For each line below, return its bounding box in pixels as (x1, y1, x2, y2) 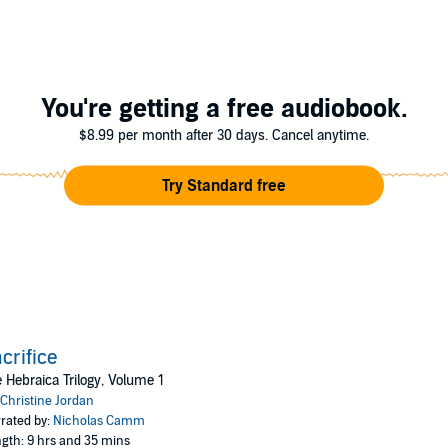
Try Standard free (162, 175, 286, 196)
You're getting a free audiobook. (40, 92, 408, 124)
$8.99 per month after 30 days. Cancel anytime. (79, 126, 369, 144)
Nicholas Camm (52, 413, 145, 429)
